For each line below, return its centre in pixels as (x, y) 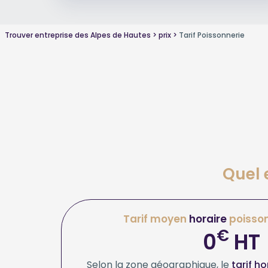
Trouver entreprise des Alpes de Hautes (78, 35)
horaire (208, 219)
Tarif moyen (156, 219)
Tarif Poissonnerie (212, 35)
